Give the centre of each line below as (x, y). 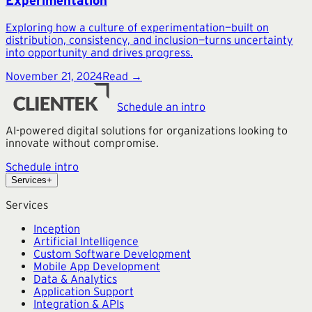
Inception (57, 228)
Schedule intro (42, 166)
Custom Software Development (112, 253)
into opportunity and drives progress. (99, 52)
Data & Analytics (75, 278)
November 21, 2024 (54, 76)
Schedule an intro (161, 106)
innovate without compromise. (82, 142)
